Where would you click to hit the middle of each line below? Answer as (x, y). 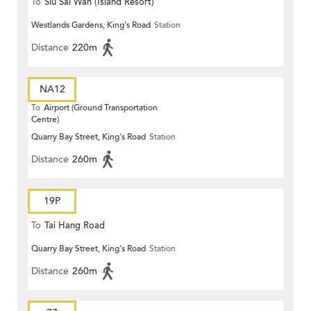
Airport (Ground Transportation (101, 108)
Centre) (45, 120)
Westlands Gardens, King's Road (91, 25)
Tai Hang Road (75, 226)
